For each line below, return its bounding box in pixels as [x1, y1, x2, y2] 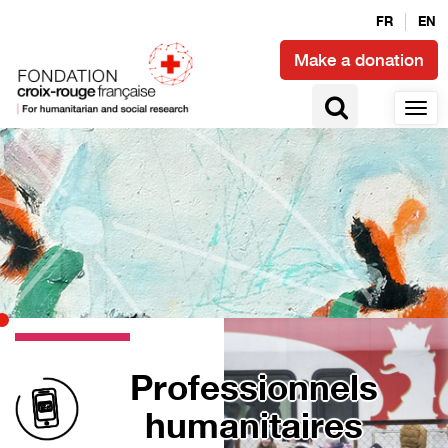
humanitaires [144, 409, 363, 446]
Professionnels [129, 371, 378, 408]
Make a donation [294, 49, 424, 70]
